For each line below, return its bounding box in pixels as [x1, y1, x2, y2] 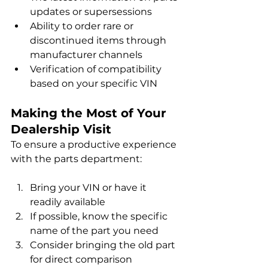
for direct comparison [30, 254, 132, 266]
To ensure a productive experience [11, 139, 179, 151]
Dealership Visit [11, 122, 111, 137]
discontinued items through [30, 35, 169, 47]
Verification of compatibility [30, 63, 164, 75]
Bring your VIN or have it [30, 182, 149, 194]
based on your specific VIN [30, 78, 157, 90]
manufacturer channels [30, 49, 142, 61]
